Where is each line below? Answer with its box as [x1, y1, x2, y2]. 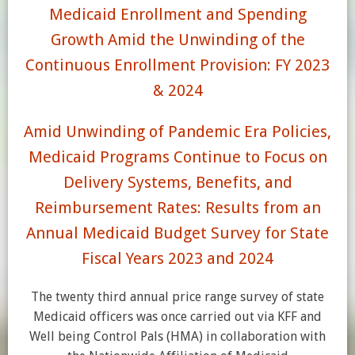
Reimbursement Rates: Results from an [34, 198, 321, 217]
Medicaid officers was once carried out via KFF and [33, 309, 322, 324]
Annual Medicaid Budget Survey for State [26, 223, 329, 242]
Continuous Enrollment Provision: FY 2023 [25, 55, 330, 74]
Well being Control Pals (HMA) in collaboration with [29, 329, 326, 344]
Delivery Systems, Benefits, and [63, 173, 292, 192]
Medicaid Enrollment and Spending [48, 5, 307, 24]
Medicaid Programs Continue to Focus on [28, 147, 327, 166]
